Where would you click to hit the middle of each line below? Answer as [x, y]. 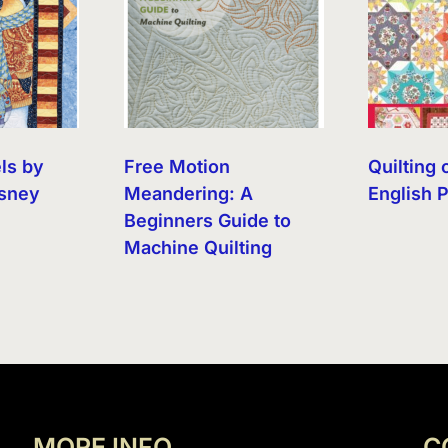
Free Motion [176, 167]
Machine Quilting [197, 248]
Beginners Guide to [207, 221]
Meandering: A [188, 194]
